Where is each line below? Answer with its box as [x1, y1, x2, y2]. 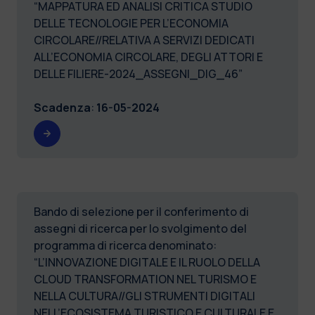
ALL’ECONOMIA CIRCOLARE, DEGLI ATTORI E [34, 49, 263, 65]
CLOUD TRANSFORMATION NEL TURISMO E [34, 271, 257, 287]
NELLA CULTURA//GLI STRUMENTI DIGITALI [34, 288, 255, 304]
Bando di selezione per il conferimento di [34, 203, 249, 219]
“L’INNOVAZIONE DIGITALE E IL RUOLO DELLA [34, 254, 260, 270]
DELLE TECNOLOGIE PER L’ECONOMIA [34, 15, 229, 31]
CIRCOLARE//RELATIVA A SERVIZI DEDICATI [34, 32, 255, 48]
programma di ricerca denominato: [34, 237, 217, 253]
